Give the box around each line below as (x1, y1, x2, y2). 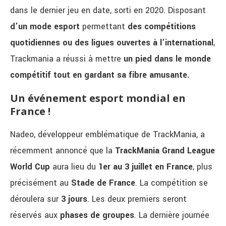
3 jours (61, 193, 87, 205)
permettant (80, 21, 128, 33)
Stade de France (71, 177, 135, 189)
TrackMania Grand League (115, 145, 215, 157)
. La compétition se (135, 177, 208, 189)
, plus (193, 161, 212, 173)
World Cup (10, 161, 50, 173)
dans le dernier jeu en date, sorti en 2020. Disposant (10, 5, 206, 17)
